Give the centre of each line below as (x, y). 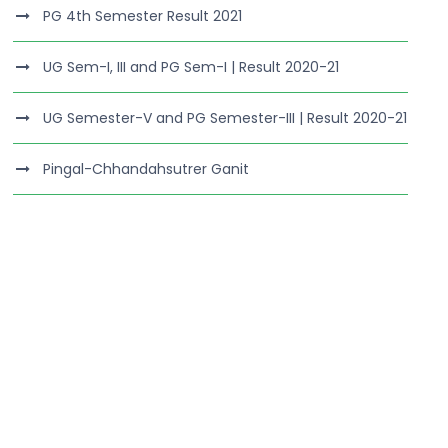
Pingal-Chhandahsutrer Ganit (146, 169)
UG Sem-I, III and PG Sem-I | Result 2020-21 (191, 67)
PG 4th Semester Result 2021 (143, 16)
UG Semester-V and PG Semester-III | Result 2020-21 (225, 118)
